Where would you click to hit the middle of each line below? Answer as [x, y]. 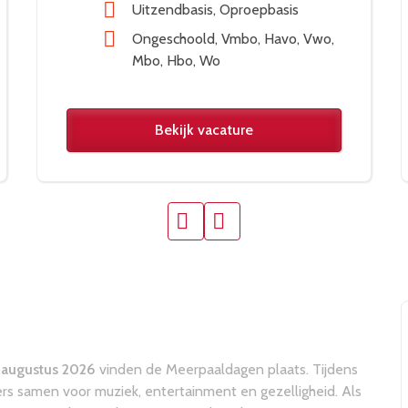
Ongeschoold [173, 39]
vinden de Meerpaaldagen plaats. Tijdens [227, 370]
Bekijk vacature [204, 130]
